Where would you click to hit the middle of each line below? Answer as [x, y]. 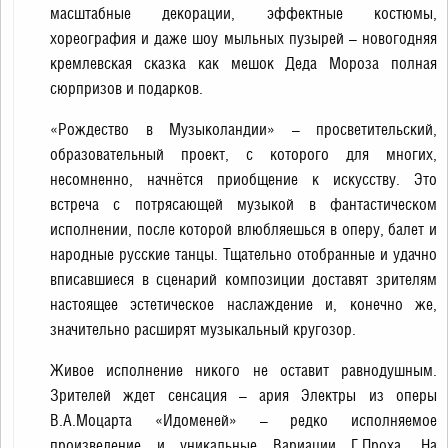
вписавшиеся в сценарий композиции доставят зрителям [243, 279]
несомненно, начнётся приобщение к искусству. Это [243, 179]
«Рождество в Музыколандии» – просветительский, [243, 129]
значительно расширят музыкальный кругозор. [203, 329]
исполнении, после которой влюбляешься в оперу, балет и [243, 229]
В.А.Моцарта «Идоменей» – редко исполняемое [243, 420]
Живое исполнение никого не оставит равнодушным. [243, 370]
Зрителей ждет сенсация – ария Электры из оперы [243, 395]
